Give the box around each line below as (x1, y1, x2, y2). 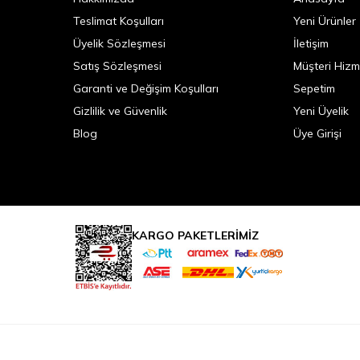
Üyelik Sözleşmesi (72, 35, 166, 51)
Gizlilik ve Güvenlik (72, 103, 167, 118)
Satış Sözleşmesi (72, 58, 162, 73)
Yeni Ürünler (293, 13, 357, 28)
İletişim (293, 35, 329, 51)
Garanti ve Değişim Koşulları (72, 80, 219, 96)
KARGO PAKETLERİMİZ (132, 228, 260, 243)
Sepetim (293, 80, 336, 96)
